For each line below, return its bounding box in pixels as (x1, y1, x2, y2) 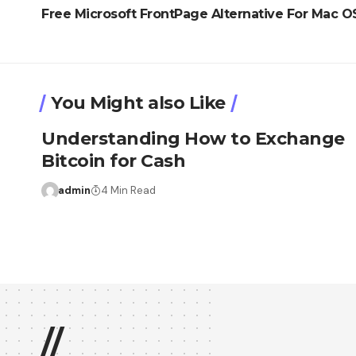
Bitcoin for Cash (41, 149, 185, 172)
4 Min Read (100, 183, 156, 197)
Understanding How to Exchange (41, 127, 345, 149)
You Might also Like (51, 91, 226, 114)
